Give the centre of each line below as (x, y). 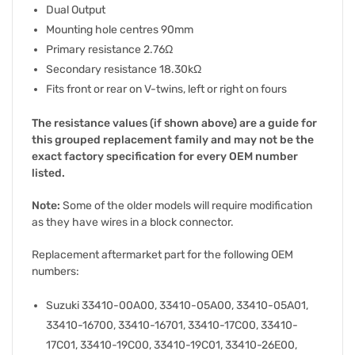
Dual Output (76, 10)
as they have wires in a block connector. (133, 222)
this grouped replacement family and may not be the (173, 139)
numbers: (55, 271)
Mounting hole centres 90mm (120, 29)
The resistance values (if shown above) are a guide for (174, 123)
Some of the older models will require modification (186, 205)
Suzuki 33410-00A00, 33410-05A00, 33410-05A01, (177, 305)
